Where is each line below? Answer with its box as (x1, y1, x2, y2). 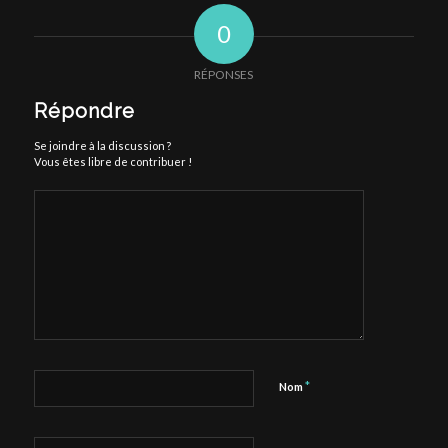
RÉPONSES (194, 67, 254, 82)
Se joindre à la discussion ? (33, 139, 171, 152)
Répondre (33, 99, 135, 123)
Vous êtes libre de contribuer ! (33, 155, 192, 168)
